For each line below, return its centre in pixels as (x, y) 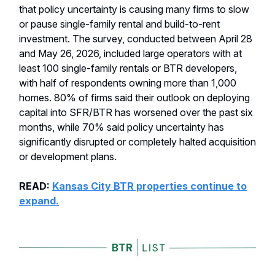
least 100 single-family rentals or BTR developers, (128, 68)
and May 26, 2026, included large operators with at (130, 53)
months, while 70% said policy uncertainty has (122, 127)
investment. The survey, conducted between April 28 (136, 38)
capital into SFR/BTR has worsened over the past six (136, 112)
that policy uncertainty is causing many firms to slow (134, 9)
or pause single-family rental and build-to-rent (119, 24)
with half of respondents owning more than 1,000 (128, 83)
